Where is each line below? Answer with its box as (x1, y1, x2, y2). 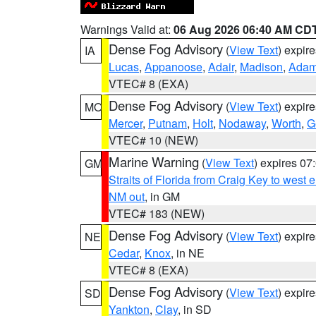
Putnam (148, 115, 187, 131)
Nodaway (219, 115, 266, 131)
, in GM (145, 188, 180, 205)
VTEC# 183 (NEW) (109, 205, 205, 221)
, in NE (171, 245, 205, 261)
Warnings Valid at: (80, 21, 174, 37)
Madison (240, 59, 283, 75)
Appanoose (145, 59, 202, 75)
